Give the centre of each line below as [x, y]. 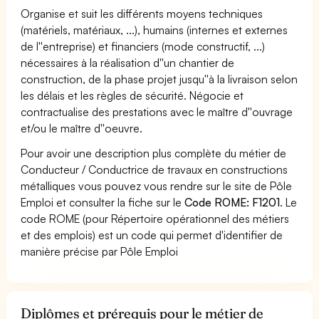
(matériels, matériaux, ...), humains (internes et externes [155, 30]
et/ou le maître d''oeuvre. [82, 128]
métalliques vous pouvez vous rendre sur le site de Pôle [157, 185]
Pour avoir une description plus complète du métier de [154, 153]
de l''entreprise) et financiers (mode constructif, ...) [143, 46]
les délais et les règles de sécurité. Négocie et [132, 95]
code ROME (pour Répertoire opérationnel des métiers [155, 218]
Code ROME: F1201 [232, 202]
